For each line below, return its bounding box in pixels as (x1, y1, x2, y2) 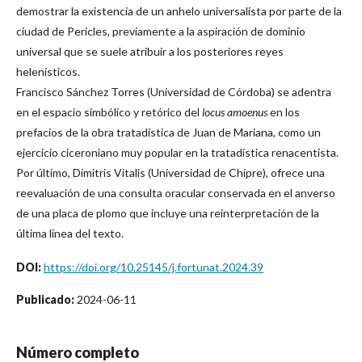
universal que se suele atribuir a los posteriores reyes (16, 44, 284, 58)
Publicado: (16, 292, 77, 306)
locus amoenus (202, 104, 267, 119)
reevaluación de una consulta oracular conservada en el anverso (16, 185, 335, 200)
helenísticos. (16, 64, 80, 78)
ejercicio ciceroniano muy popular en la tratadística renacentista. (16, 145, 339, 159)
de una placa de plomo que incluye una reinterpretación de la (16, 205, 319, 220)
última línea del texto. (16, 225, 124, 240)
